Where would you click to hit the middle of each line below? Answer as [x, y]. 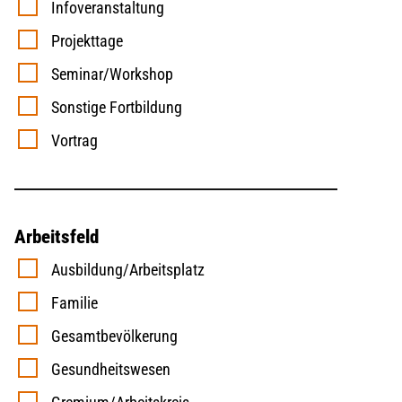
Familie [69, 303]
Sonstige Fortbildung [111, 108]
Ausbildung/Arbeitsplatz [122, 270]
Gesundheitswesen [105, 370]
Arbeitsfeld [57, 237]
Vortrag [69, 141]
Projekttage [82, 41]
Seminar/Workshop [107, 74]
